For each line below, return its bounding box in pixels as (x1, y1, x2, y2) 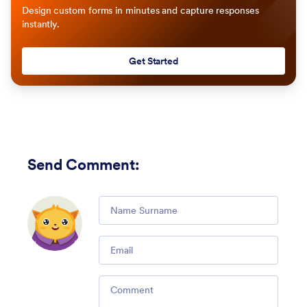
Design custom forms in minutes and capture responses (22, 4, 259, 17)
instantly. (22, 18, 60, 31)
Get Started (128, 55, 179, 68)
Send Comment (27, 155, 135, 175)
